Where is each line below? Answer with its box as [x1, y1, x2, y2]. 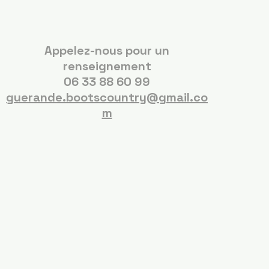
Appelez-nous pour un [44, 42, 169, 58]
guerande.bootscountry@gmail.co [6, 89, 208, 105]
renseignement [62, 58, 151, 74]
